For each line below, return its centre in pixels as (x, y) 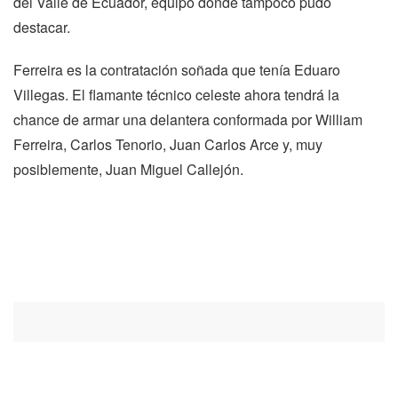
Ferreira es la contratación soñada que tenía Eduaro (177, 69)
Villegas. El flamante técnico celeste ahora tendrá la (176, 94)
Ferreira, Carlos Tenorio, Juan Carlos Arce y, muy (168, 144)
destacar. (42, 27)
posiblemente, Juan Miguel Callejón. (128, 169)
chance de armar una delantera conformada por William (188, 119)
